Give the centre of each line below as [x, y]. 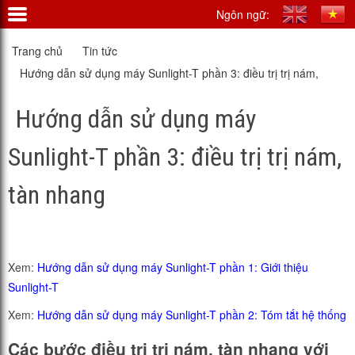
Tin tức [100, 51]
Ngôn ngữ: [244, 14]
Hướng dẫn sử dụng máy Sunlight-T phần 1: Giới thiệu [173, 267]
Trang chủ [37, 51]
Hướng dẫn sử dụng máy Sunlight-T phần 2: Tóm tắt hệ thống [192, 315]
